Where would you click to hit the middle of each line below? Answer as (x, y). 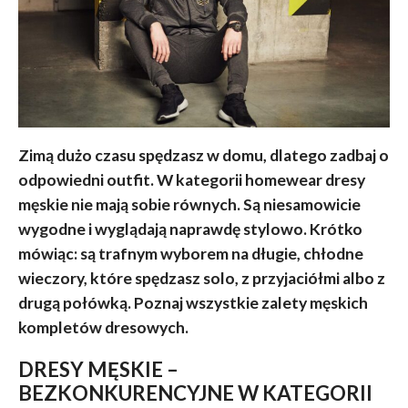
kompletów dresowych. (103, 327)
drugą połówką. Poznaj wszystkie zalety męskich (193, 302)
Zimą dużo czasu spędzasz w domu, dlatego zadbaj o (203, 155)
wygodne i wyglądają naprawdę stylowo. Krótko (190, 229)
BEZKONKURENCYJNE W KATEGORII (195, 393)
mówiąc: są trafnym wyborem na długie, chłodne (190, 253)
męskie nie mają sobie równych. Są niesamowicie (189, 204)
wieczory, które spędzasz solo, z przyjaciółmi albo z (201, 278)
